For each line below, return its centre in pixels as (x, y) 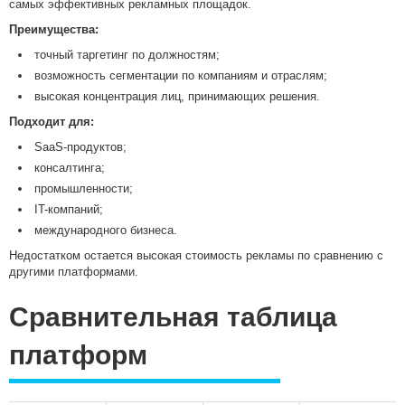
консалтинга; (70, 168)
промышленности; (84, 189)
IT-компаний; (69, 210)
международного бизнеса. (106, 231)
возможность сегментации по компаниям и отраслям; (181, 76)
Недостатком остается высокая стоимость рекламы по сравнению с (196, 256)
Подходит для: (52, 122)
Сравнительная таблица (173, 317)
